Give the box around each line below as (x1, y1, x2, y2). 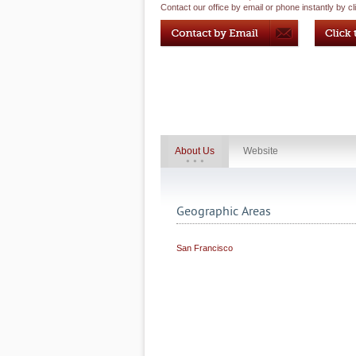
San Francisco (176, 243, 233, 253)
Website (243, 145, 278, 157)
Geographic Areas (176, 204, 271, 219)
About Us (175, 145, 215, 157)
